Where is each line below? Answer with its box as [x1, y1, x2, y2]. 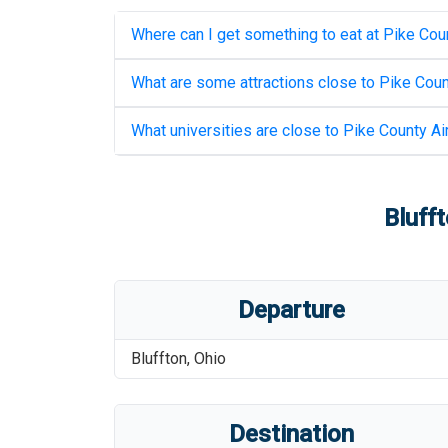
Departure [238, 296, 346, 324]
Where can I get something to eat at [131, 25, 383, 44]
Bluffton [131, 349, 187, 368]
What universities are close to [131, 121, 343, 140]
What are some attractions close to [131, 73, 379, 92]
